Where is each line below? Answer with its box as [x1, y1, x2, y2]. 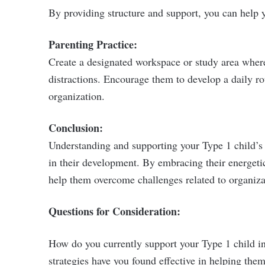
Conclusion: [49, 120, 103, 135]
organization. [49, 89, 105, 103]
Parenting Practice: [49, 37, 137, 52]
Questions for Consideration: [49, 203, 180, 219]
